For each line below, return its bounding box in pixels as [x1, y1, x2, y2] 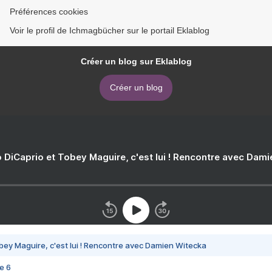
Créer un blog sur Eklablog [80, 56, 192, 67]
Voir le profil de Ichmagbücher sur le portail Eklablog [10, 25, 209, 36]
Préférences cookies [10, 7, 88, 17]
